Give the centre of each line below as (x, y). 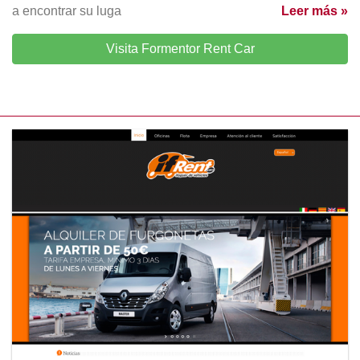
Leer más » (315, 10)
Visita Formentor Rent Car (180, 48)
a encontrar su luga (67, 10)
